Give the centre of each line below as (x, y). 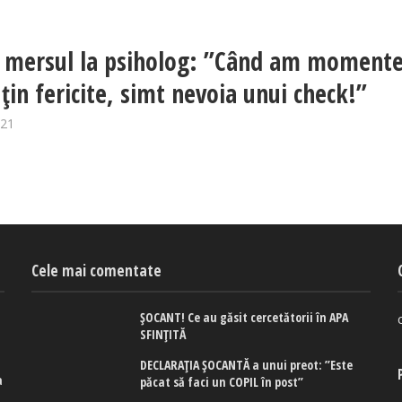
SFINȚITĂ (163, 335)
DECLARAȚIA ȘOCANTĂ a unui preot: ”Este (247, 365)
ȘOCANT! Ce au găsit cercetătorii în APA (245, 318)
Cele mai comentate (97, 271)
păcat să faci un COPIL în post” (222, 382)
